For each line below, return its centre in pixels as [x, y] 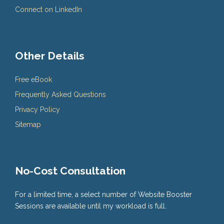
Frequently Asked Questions [60, 95]
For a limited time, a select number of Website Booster [103, 195]
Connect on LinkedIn [48, 10]
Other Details [50, 56]
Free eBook [33, 80]
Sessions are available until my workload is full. [91, 206]
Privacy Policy [37, 110]
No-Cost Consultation [70, 171]
